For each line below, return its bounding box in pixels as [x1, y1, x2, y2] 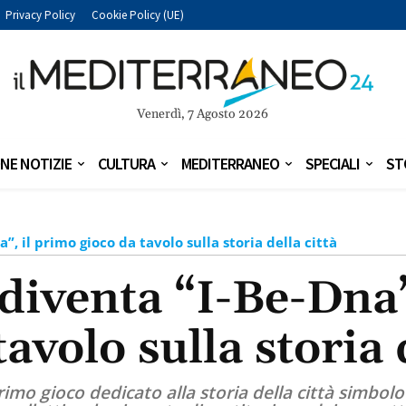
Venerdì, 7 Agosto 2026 [137, 106, 269, 123]
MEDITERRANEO [181, 153, 279, 175]
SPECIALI [305, 153, 360, 175]
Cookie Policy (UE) [92, 6, 184, 23]
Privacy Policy [5, 6, 75, 23]
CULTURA [98, 153, 155, 175]
